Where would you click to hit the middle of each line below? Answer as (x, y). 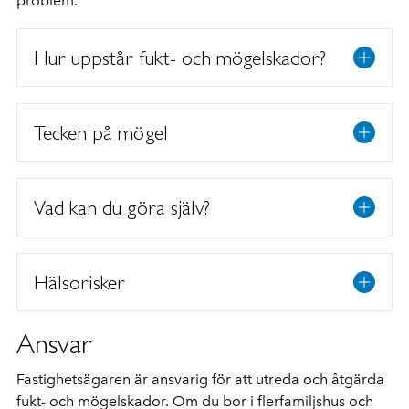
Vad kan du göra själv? (122, 207)
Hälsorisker (80, 282)
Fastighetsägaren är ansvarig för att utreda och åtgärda (200, 379)
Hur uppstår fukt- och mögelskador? (180, 57)
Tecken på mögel (101, 132)
